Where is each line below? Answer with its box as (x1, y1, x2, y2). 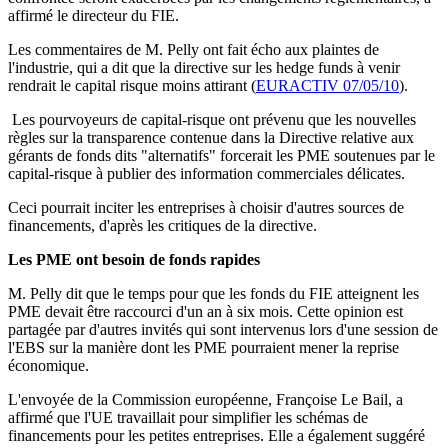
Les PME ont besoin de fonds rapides (8, 251, 260, 269)
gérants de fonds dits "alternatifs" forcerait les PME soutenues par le (8, 147, 435, 165)
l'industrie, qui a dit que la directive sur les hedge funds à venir (8, 59, 400, 77)
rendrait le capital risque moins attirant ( (8, 77, 256, 95)
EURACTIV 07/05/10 (256, 77, 399, 95)
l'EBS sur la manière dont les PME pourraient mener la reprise (8, 339, 399, 357)
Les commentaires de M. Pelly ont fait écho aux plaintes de (8, 41, 383, 59)
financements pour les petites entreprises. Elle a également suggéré (8, 427, 425, 445)
